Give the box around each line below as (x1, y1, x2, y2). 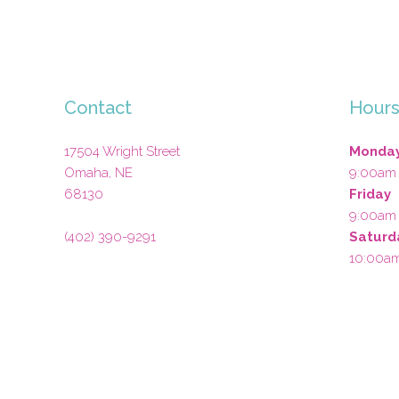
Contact (64, 97, 132, 119)
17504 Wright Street (64, 143, 180, 160)
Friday (349, 186, 391, 203)
